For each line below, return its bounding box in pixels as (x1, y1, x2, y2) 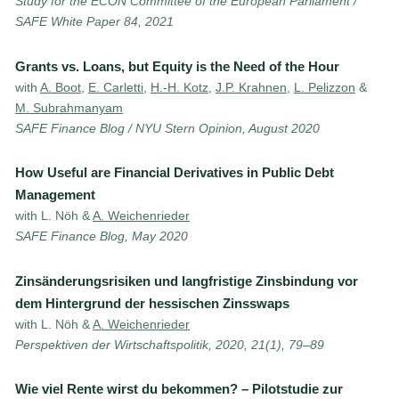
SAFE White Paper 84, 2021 (15, 14, 174, 29)
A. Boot (40, 79, 81, 94)
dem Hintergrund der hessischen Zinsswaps (15, 295, 289, 311)
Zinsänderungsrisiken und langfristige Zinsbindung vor (15, 273, 358, 289)
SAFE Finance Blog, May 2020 (15, 229, 188, 244)
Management (15, 187, 95, 203)
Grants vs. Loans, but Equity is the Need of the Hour (15, 58, 339, 74)
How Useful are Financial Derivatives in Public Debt (15, 165, 334, 181)
